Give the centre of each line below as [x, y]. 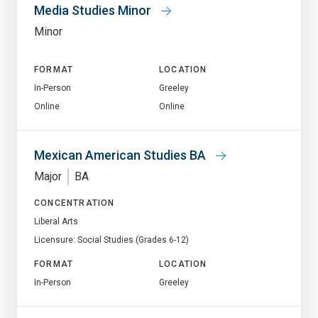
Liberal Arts [56, 221]
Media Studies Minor [94, 10]
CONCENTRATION [75, 203]
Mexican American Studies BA [121, 155]
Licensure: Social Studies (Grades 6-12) [111, 240]
